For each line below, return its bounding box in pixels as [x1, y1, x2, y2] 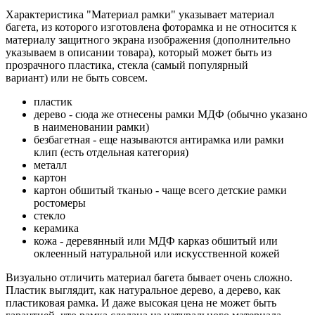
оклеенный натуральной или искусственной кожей [34, 247, 280, 259]
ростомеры [34, 196, 86, 209]
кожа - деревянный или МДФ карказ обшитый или [34, 234, 278, 247]
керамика [34, 221, 79, 234]
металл [34, 158, 67, 171]
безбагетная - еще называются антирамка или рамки [34, 133, 284, 146]
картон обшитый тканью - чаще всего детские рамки [34, 184, 287, 196]
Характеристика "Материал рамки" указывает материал [6, 8, 274, 20]
